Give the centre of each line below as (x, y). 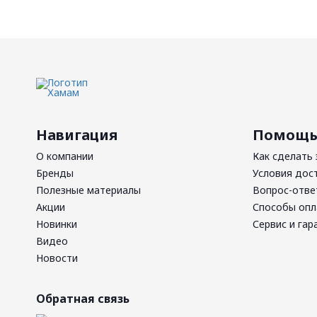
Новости (57, 258)
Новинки (57, 224)
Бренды (55, 173)
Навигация (77, 135)
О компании (65, 156)
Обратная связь (83, 299)
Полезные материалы (88, 190)
